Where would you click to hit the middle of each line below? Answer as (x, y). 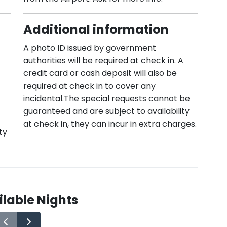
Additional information (96, 30)
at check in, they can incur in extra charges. (110, 124)
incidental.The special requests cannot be (107, 99)
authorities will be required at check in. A (103, 61)
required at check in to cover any (89, 86)
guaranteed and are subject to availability (106, 111)
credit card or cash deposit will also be (100, 73)
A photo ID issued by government (90, 48)
